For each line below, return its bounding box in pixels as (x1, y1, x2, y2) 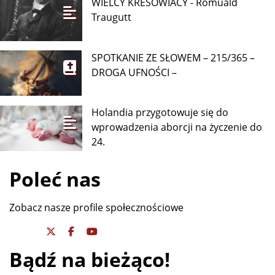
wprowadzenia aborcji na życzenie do (91, 120, 263, 134)
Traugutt (91, 10, 132, 25)
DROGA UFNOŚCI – (91, 65, 177, 79)
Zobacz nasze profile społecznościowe (9, 201, 184, 215)
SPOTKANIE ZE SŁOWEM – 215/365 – (91, 50, 255, 64)
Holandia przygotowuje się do (91, 106, 229, 120)
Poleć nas (9, 166, 101, 193)
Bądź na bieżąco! (9, 246, 170, 273)
